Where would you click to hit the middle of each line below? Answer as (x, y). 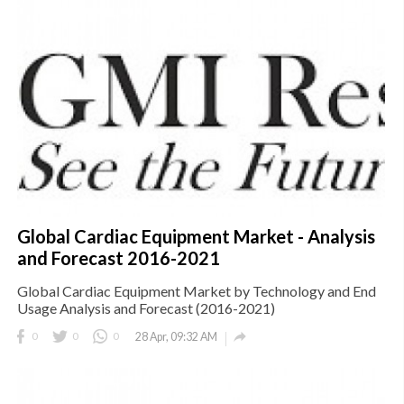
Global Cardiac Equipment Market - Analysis (196, 237)
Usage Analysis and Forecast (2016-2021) (146, 308)
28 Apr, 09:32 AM (176, 337)
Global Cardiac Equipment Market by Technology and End (197, 291)
